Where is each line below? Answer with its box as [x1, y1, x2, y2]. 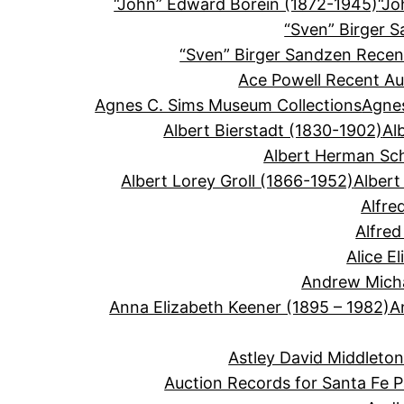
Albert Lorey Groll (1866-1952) [121, 171, 354, 191]
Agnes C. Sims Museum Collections [95, 96, 363, 115]
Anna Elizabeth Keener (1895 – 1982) [109, 298, 390, 317]
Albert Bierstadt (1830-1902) [163, 121, 383, 141]
